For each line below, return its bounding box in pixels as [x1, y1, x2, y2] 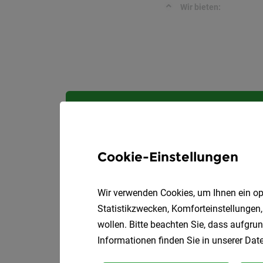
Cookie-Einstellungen [97, 149, 238, 165]
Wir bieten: [180, 2, 221, 12]
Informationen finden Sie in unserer [97, 234, 245, 246]
